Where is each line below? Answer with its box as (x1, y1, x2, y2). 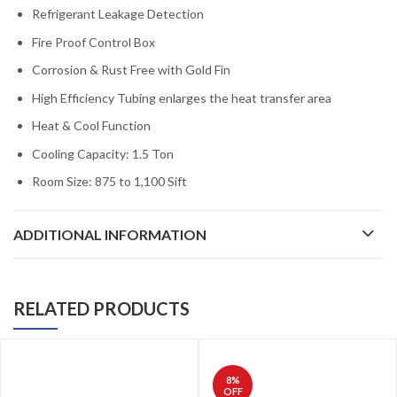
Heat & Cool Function (32, 118, 151, 134)
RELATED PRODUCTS (13, 298, 190, 320)
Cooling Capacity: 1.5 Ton (32, 145, 174, 161)
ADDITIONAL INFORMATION (13, 226, 206, 244)
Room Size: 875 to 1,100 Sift (32, 174, 187, 190)
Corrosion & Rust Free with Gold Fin (32, 62, 230, 78)
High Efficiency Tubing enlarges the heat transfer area (32, 90, 331, 105)
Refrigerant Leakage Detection (32, 6, 204, 22)
